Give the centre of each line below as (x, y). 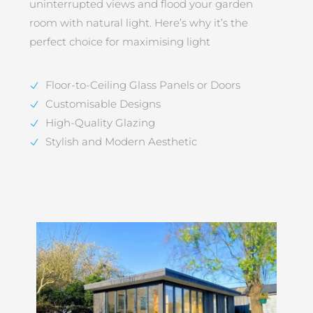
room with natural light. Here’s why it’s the (139, 23)
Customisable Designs (103, 104)
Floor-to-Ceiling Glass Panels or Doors (143, 85)
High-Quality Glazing (100, 123)
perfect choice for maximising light (120, 42)
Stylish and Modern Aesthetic (121, 141)
